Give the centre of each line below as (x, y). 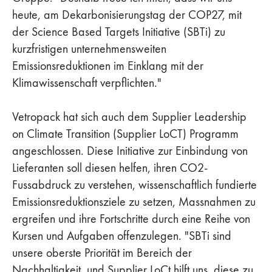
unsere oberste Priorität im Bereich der (102, 252)
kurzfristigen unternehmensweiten (89, 48)
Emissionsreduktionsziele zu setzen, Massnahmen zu (134, 201)
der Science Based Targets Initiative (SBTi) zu (119, 31)
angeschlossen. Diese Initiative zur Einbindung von (130, 150)
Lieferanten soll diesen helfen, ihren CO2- (110, 167)
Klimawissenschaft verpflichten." (87, 82)
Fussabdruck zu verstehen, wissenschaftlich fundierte (134, 184)
